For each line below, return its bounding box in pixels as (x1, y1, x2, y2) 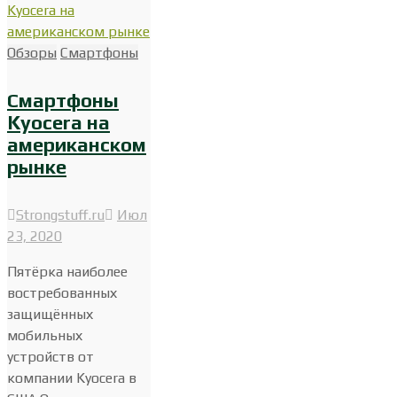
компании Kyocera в (7, 369, 136, 386)
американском (7, 133, 146, 157)
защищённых (7, 305, 93, 323)
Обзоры (7, 44, 57, 62)
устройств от (7, 347, 94, 365)
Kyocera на (7, 111, 110, 135)
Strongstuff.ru (16, 206, 105, 223)
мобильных (7, 326, 82, 344)
